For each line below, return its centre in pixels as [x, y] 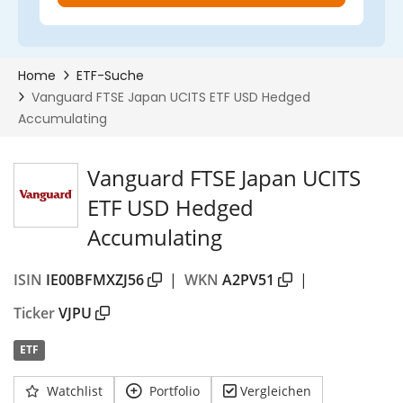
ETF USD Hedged [170, 207]
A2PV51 [248, 279]
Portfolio [175, 390]
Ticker [34, 313]
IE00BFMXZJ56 [95, 279]
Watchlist [75, 390]
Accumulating [155, 237]
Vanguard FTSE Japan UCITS [224, 178]
